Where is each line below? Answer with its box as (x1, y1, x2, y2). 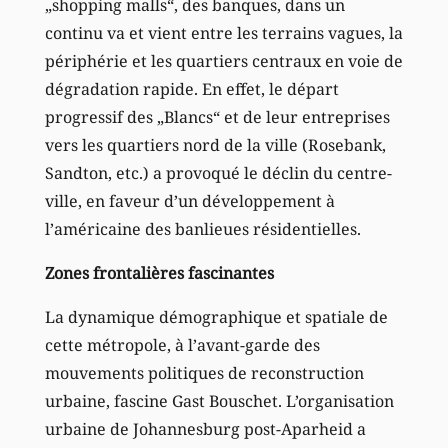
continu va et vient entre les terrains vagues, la (44, 22, 403, 45)
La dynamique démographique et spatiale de (44, 306, 388, 329)
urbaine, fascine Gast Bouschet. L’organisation (44, 390, 394, 413)
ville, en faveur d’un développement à (44, 190, 335, 213)
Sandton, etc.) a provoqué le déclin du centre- (44, 162, 392, 185)
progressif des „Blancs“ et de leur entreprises (44, 106, 390, 129)
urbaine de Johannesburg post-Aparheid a (44, 418, 366, 441)
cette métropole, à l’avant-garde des (44, 334, 320, 357)
